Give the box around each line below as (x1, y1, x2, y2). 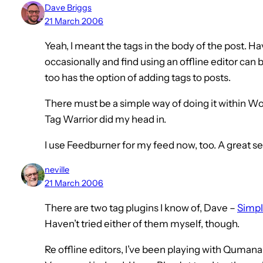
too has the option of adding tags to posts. (45, 72, 231, 84)
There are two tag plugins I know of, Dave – (45, 202, 237, 214)
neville (45, 164, 69, 176)
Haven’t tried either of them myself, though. (45, 218, 240, 230)
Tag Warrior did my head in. (45, 113, 166, 126)
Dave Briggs (45, 2, 92, 14)
